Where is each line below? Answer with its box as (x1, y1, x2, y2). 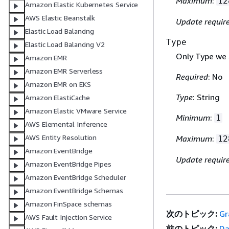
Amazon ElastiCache (25, 93, 90, 102)
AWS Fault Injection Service (25, 213, 112, 222)
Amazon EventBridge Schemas (25, 186, 123, 195)
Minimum (175, 112, 210, 123)
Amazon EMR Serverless (25, 66, 103, 76)
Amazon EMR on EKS (25, 80, 91, 89)
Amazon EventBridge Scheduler (25, 173, 126, 182)
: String (192, 92, 220, 103)
